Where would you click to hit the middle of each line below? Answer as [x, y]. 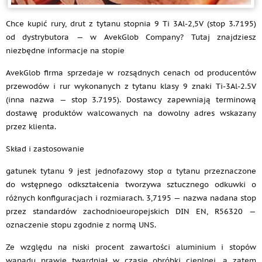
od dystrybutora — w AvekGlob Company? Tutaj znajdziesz [131, 37]
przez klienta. [31, 127]
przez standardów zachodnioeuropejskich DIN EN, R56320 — [131, 211]
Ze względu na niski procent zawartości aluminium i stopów [131, 247]
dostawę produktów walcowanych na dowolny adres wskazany [131, 113]
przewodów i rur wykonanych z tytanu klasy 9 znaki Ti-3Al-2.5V [131, 86]
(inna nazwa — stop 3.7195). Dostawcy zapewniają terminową [131, 100]
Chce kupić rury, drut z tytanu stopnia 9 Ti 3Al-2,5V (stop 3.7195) [131, 24]
